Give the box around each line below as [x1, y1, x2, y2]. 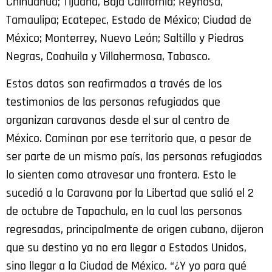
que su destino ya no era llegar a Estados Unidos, [6, 239, 246, 256]
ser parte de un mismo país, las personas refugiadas [6, 148, 262, 165]
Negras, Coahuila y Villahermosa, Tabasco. [6, 49, 210, 65]
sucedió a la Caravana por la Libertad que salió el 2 [6, 185, 254, 201]
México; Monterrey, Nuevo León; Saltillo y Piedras [6, 30, 244, 47]
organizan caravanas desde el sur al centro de [6, 112, 229, 128]
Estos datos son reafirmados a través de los [6, 75, 222, 92]
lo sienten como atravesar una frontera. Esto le [6, 166, 236, 183]
